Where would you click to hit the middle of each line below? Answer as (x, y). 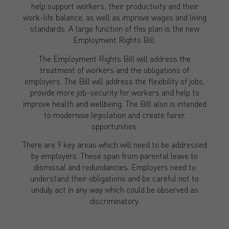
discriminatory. (114, 200)
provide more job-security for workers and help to (114, 92)
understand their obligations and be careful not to (114, 178)
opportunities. (114, 126)
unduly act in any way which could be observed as (114, 189)
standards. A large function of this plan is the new (114, 29)
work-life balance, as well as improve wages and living (114, 17)
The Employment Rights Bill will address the (114, 58)
